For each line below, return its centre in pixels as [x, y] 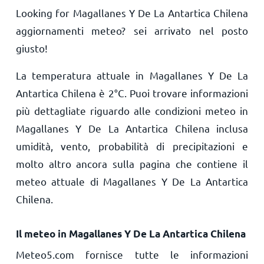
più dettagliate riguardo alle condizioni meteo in [132, 110]
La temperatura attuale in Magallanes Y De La [132, 75]
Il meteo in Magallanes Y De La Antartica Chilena [131, 234]
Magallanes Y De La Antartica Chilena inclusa [132, 128]
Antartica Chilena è [62, 93]
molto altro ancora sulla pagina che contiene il [132, 164]
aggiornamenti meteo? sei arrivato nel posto [132, 30]
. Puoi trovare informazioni [186, 93]
